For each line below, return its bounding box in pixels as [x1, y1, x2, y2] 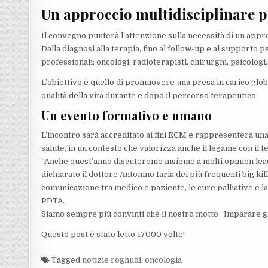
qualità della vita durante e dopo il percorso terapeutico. [41, 91, 258, 100]
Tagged [50, 255, 83, 265]
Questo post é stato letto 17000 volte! [41, 230, 185, 239]
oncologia [145, 255, 182, 265]
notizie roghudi [82, 255, 142, 265]
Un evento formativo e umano [41, 107, 212, 124]
